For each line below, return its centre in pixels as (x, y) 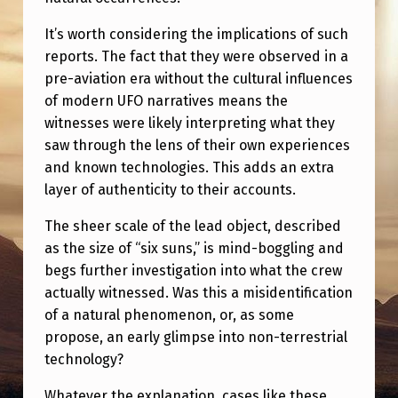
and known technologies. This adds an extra (189, 167)
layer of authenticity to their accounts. (170, 189)
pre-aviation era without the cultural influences (198, 78)
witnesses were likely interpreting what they (189, 123)
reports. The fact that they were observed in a (196, 56)
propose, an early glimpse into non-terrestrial (195, 337)
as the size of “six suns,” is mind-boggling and (194, 248)
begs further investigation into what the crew (193, 270)
